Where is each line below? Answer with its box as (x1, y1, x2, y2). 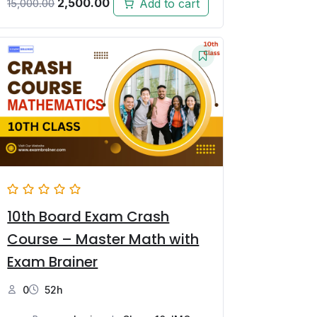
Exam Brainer (7, 252, 98, 272)
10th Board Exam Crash (7, 207, 170, 227)
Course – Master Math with (7, 229, 200, 250)
